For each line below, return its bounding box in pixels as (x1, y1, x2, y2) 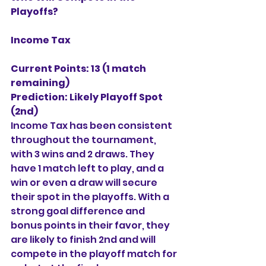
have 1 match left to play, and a (11, 161, 166, 175)
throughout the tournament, (11, 133, 158, 147)
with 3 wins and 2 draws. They (11, 147, 156, 161)
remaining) (11, 76, 69, 90)
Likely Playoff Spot (69, 90, 164, 104)
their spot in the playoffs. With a (11, 190, 171, 204)
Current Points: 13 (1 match (11, 62, 148, 75)
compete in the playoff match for (11, 247, 179, 261)
